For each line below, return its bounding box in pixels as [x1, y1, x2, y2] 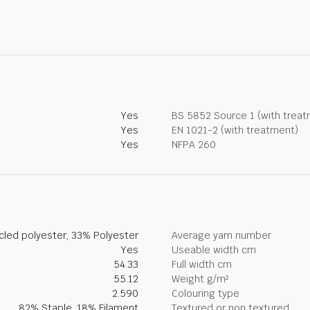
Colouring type [172, 286, 239, 300]
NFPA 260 [172, 138, 216, 151]
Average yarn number [172, 228, 271, 241]
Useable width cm [172, 243, 256, 256]
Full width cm [172, 257, 232, 271]
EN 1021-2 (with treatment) [172, 123, 298, 136]
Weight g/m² [172, 272, 228, 285]
